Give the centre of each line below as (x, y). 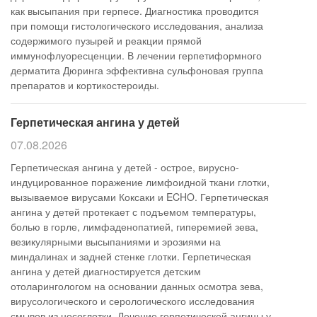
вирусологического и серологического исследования (133, 301)
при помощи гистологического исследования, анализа (137, 25)
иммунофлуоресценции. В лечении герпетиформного (136, 55)
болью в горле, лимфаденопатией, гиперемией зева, (134, 226)
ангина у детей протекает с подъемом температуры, (133, 212)
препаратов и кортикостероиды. (85, 85)
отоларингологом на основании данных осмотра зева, (137, 286)
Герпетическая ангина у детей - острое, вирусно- (125, 167)
